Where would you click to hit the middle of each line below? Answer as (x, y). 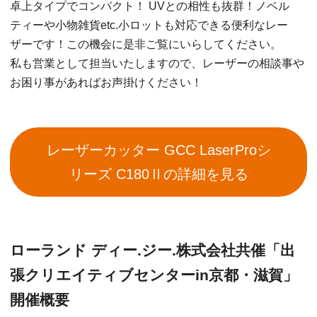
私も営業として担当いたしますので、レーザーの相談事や (157, 63)
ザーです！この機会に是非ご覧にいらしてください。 (146, 44)
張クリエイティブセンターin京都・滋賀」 (154, 275)
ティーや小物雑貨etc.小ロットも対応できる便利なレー (149, 25)
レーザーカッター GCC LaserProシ (158, 150)
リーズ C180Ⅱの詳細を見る (158, 174)
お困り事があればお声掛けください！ (106, 82)
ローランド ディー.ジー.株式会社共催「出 (152, 250)
